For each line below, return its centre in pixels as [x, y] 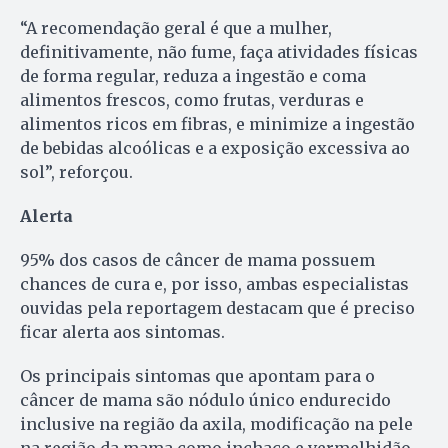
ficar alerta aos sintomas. [122, 332]
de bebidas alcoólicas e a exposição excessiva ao [215, 148]
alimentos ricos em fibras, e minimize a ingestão [217, 124]
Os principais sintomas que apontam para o [197, 376]
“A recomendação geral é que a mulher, [176, 28]
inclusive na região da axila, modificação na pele [216, 424]
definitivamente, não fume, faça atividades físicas [219, 52]
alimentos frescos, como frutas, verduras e [192, 100]
